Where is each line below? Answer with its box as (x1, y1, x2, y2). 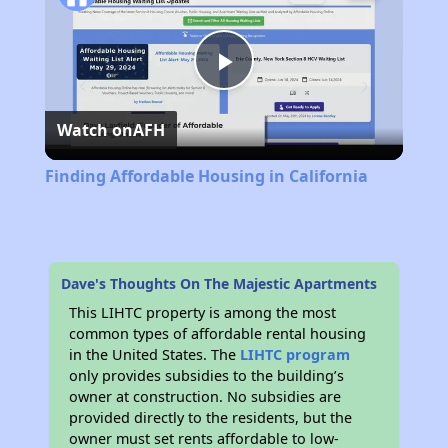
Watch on (56, 119, 133, 142)
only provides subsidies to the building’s (69, 366, 345, 386)
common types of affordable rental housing (69, 324, 367, 344)
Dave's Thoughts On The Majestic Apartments (61, 274, 378, 294)
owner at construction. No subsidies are (69, 387, 342, 407)
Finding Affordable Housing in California (44, 165, 368, 188)
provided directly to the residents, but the (69, 408, 353, 428)
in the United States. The (69, 345, 241, 365)
